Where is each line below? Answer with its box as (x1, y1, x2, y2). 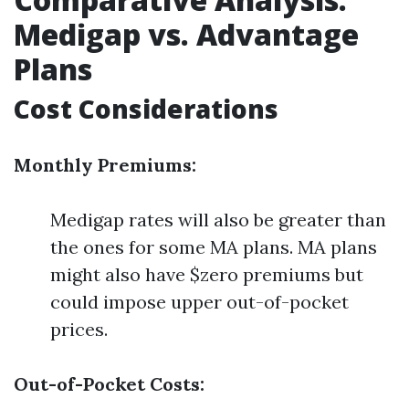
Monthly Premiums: (14, 153, 196, 176)
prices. (50, 318, 108, 341)
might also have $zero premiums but (50, 263, 363, 286)
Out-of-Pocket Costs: (14, 372, 204, 395)
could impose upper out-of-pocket (50, 290, 349, 313)
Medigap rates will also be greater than (50, 208, 386, 231)
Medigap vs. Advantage (14, 15, 359, 54)
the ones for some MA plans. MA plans (50, 236, 377, 258)
